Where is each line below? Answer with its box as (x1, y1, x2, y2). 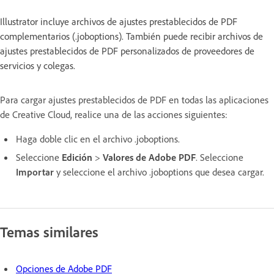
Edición (62, 150, 92, 163)
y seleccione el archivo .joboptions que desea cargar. (54, 165, 264, 178)
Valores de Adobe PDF (103, 150, 196, 163)
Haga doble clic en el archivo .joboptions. (16, 132, 180, 145)
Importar (16, 165, 54, 178)
